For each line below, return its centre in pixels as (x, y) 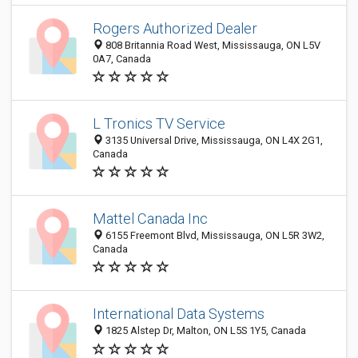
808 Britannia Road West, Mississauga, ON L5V (212, 45)
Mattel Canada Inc (150, 219)
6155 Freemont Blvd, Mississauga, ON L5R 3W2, (214, 235)
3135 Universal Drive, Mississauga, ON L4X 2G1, (213, 140)
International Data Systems (179, 314)
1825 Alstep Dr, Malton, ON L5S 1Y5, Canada (205, 331)
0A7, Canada (122, 59)
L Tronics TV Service (159, 123)
